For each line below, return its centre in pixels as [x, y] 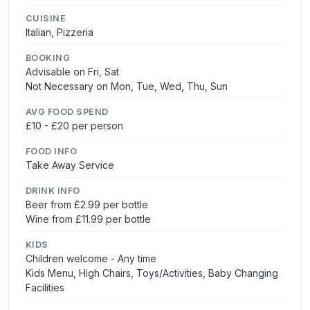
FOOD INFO [52, 151]
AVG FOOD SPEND [67, 111]
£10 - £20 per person [74, 125]
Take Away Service [70, 165]
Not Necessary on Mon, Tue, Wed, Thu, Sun [127, 86]
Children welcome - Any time [91, 258]
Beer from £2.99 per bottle [87, 204]
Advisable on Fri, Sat [72, 71]
